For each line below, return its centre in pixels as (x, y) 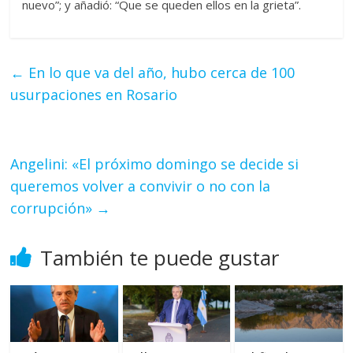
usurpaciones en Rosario (94, 95)
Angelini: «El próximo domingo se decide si (155, 164)
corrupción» (54, 208)
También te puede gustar (160, 258)
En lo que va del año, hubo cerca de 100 (160, 73)
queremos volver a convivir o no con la (141, 186)
